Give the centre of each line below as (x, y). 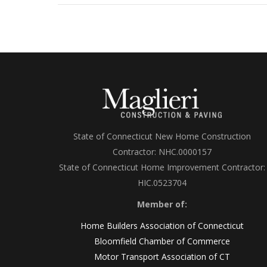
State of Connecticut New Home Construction (162, 136)
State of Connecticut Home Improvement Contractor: (162, 167)
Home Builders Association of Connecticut (162, 226)
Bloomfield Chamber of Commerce (162, 241)
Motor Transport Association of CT (162, 257)
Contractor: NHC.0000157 (162, 152)
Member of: (162, 204)
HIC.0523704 (162, 183)
